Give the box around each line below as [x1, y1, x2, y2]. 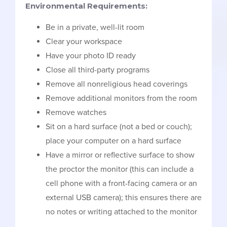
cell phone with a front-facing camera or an [46, 178, 197, 188]
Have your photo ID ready [46, 50, 136, 61]
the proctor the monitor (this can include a [46, 164, 194, 174]
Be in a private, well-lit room [46, 22, 144, 32]
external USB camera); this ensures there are [46, 192, 202, 203]
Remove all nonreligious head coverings [46, 79, 187, 89]
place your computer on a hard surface [46, 135, 181, 146]
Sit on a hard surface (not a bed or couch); [46, 121, 192, 132]
